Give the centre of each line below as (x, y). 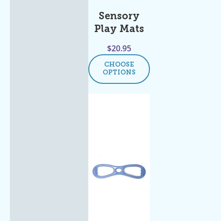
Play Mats (119, 29)
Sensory (119, 17)
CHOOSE (119, 65)
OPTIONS (119, 73)
